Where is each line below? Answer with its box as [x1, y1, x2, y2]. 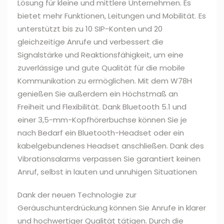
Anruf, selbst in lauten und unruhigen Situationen [17, 166, 197, 177]
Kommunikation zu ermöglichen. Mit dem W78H [17, 75, 192, 86]
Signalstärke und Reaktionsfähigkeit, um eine [17, 49, 183, 60]
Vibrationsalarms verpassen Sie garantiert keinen [17, 153, 200, 164]
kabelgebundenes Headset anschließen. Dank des [17, 140, 204, 151]
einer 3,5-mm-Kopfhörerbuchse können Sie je [17, 114, 187, 125]
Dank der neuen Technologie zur [17, 189, 136, 200]
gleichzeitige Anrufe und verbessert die [17, 36, 163, 47]
